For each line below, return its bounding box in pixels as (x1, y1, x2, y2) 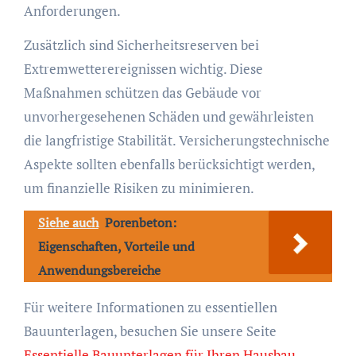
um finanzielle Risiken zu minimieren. (23, 178, 254, 197)
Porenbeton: (104, 213, 176, 231)
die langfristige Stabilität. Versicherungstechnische (23, 130, 330, 149)
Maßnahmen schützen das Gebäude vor (23, 83, 261, 102)
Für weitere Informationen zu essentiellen (23, 297, 277, 316)
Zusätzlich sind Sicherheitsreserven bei (23, 35, 259, 54)
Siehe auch (37, 213, 99, 231)
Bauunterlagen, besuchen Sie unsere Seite (23, 321, 277, 340)
